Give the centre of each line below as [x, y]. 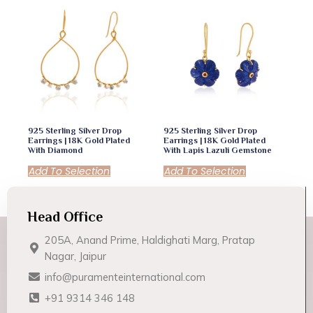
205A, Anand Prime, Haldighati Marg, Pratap [150, 240]
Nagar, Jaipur [76, 256]
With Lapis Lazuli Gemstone [218, 151]
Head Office [65, 216]
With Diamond [56, 151]
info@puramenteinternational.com [125, 277]
